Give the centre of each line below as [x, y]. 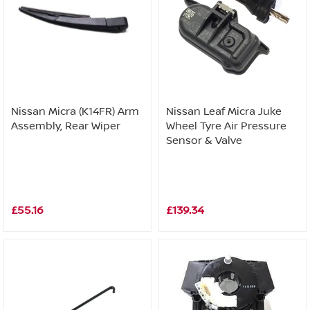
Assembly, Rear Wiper [66, 126]
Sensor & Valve [204, 140]
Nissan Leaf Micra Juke [224, 111]
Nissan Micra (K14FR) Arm [75, 111]
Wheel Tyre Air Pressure [226, 126]
